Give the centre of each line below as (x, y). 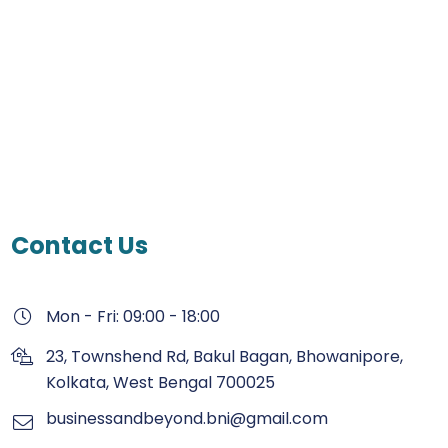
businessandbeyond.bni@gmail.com (187, 419)
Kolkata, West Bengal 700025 (160, 383)
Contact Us (79, 246)
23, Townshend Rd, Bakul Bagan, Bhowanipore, (224, 357)
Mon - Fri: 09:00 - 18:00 (133, 317)
